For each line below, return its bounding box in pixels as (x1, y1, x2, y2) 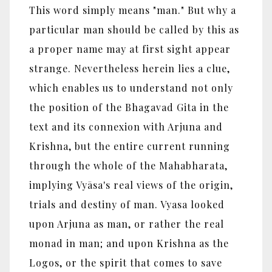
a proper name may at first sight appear (29, 42, 231, 55)
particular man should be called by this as (29, 22, 239, 36)
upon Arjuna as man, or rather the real (29, 217, 224, 230)
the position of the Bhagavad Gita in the (29, 100, 229, 114)
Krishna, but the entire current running (29, 139, 230, 152)
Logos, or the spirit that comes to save (29, 256, 222, 269)
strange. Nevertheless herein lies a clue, (29, 61, 230, 75)
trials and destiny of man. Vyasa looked (29, 197, 225, 211)
